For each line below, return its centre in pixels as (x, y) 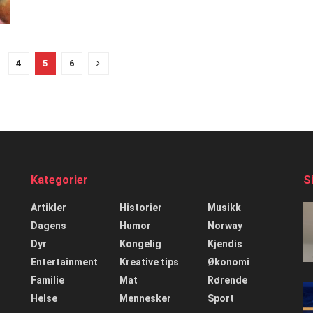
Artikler (49, 207)
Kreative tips (149, 262)
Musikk (225, 207)
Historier (140, 207)
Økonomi (229, 262)
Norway (225, 225)
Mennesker (145, 298)
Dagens (49, 225)
